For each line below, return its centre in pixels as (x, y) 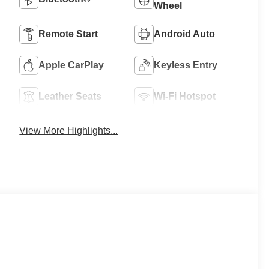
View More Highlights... (69, 131)
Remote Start (68, 34)
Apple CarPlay (71, 65)
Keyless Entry (186, 65)
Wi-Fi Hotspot (185, 97)
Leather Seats (70, 97)
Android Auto (185, 34)
